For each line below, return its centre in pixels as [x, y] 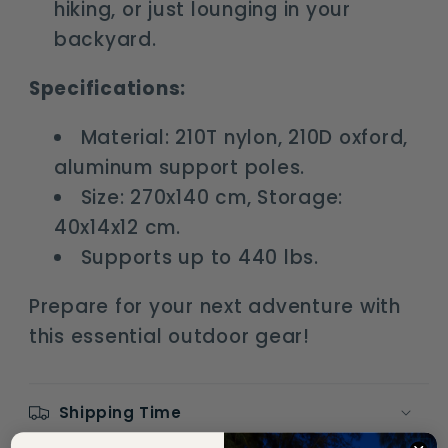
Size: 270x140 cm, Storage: [211, 197]
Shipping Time [120, 412]
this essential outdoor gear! [169, 336]
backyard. [105, 40]
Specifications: [107, 89]
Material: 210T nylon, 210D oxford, [244, 137]
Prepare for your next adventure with [214, 306]
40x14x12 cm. [117, 227]
